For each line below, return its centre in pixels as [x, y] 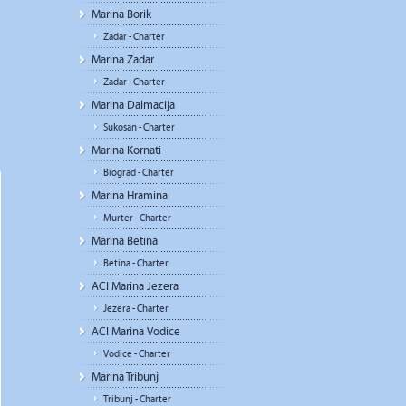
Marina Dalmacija [133, 105]
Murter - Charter [137, 218]
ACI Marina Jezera [135, 286]
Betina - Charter [136, 263]
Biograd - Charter [139, 173]
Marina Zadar [123, 60]
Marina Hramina [130, 196]
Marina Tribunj [125, 377]
